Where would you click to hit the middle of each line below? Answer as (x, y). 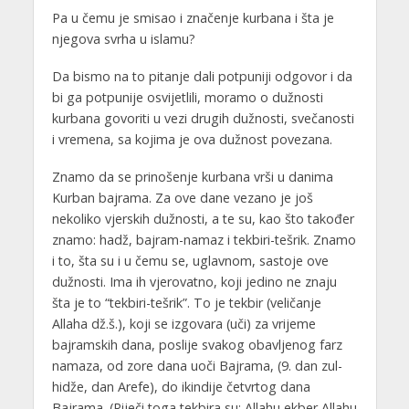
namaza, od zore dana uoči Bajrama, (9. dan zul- (197, 366)
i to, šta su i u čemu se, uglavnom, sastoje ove (190, 261)
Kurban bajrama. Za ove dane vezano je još (182, 198)
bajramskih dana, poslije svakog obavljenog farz (197, 345)
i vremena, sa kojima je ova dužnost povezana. (192, 140)
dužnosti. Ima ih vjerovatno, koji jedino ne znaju (194, 282)
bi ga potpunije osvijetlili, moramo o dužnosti (187, 98)
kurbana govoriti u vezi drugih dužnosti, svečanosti (203, 119)
